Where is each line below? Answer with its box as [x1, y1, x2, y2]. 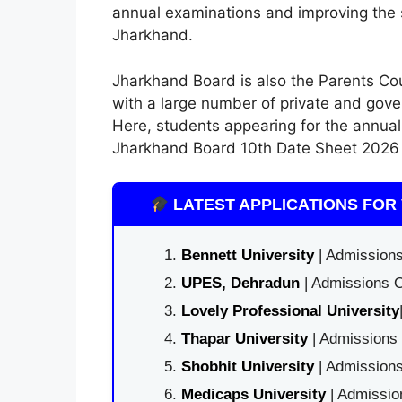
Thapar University [180, 330, 308, 347]
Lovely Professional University [180, 302, 399, 319]
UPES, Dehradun [180, 275, 300, 292]
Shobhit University [180, 358, 314, 375]
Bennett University [180, 247, 314, 264]
